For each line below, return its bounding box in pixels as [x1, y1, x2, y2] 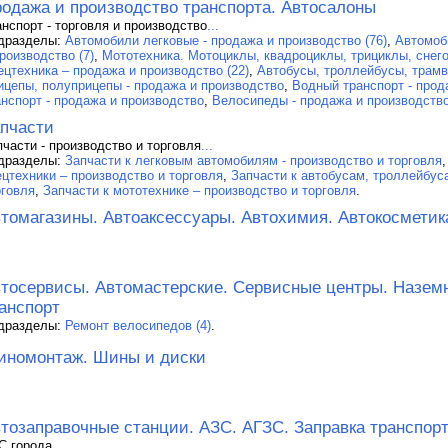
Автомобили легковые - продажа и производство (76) [65, 32, 387, 48]
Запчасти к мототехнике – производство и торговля [43, 182, 356, 198]
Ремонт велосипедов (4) [65, 317, 211, 333]
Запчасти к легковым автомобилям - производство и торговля [65, 152, 442, 168]
